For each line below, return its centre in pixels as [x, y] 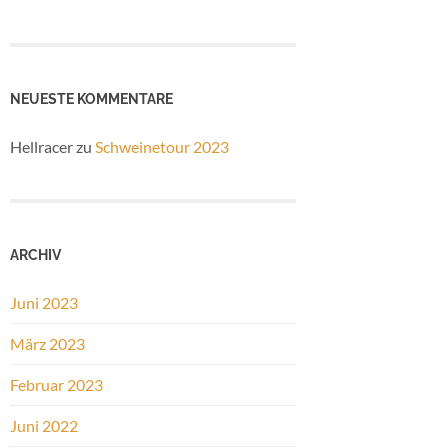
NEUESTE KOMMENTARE [91, 98]
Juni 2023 [44, 303]
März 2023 [47, 344]
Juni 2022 [44, 426]
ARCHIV [35, 255]
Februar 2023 [56, 385]
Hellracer [41, 146]
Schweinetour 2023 [162, 146]
